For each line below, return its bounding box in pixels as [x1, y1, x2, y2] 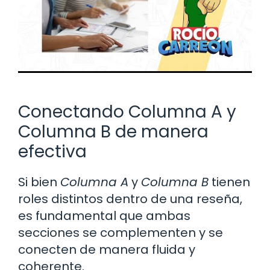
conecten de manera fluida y [18, 240, 195, 258]
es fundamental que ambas [18, 207, 190, 224]
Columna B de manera [18, 119, 209, 143]
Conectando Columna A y [18, 99, 236, 124]
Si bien [18, 173, 60, 190]
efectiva [18, 139, 87, 163]
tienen [209, 173, 250, 190]
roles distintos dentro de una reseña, [18, 190, 242, 207]
